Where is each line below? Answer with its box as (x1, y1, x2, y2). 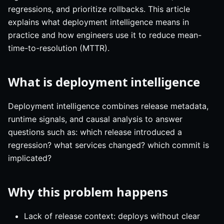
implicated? (8, 153, 51, 163)
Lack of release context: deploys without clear (24, 211, 200, 221)
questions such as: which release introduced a (8, 127, 182, 137)
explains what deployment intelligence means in (8, 17, 189, 27)
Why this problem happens (8, 183, 168, 200)
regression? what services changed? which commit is (8, 140, 209, 150)
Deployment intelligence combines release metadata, (8, 101, 208, 111)
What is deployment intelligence (8, 73, 200, 90)
